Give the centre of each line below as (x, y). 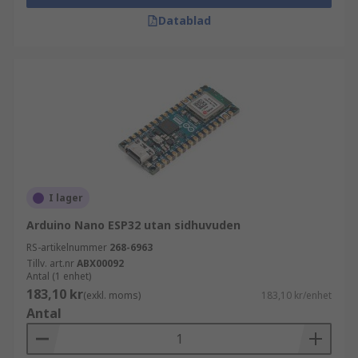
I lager (66, 198)
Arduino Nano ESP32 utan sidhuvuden (133, 225)
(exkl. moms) (112, 295)
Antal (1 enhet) (59, 276)
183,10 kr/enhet (296, 295)
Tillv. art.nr (50, 263)
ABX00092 (100, 263)
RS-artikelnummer (67, 247)
